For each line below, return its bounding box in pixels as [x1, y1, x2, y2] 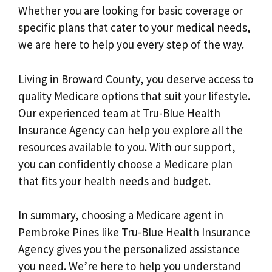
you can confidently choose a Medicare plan [18, 156, 233, 171]
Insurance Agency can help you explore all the [18, 122, 243, 137]
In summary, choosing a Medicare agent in [18, 208, 223, 223]
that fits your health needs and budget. [18, 173, 211, 188]
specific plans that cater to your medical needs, [18, 20, 251, 35]
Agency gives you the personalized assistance [18, 242, 240, 257]
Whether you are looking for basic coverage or [18, 3, 243, 18]
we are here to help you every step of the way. [18, 37, 244, 52]
